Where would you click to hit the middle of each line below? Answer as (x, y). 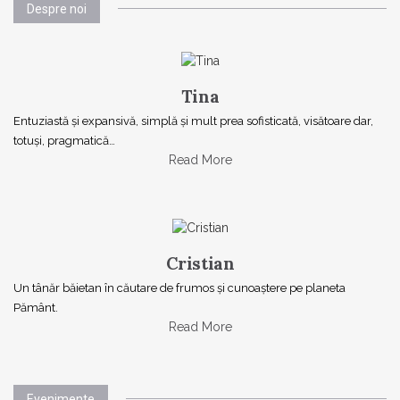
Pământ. (36, 308)
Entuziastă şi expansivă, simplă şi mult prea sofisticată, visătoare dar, (193, 121)
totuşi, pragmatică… (64, 140)
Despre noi (57, 9)
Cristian (200, 264)
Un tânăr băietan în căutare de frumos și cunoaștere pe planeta (179, 288)
